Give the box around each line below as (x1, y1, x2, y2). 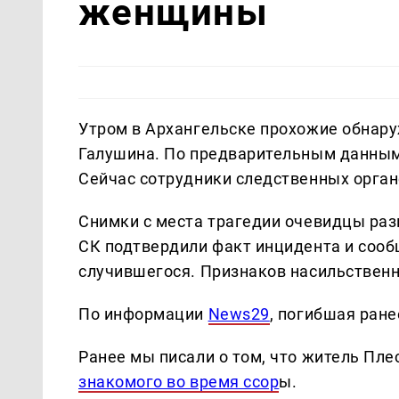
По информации (78, 304, 208, 323)
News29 (208, 304, 270, 323)
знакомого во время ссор (78, 371, 280, 391)
